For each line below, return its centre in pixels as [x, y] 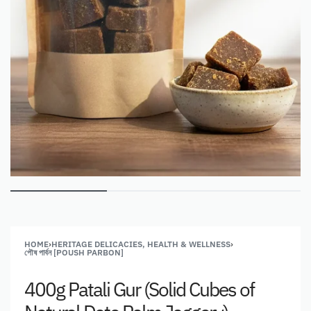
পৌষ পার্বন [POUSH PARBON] [74, 252]
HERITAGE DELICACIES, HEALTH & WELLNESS [141, 244]
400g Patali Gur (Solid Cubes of [139, 289]
